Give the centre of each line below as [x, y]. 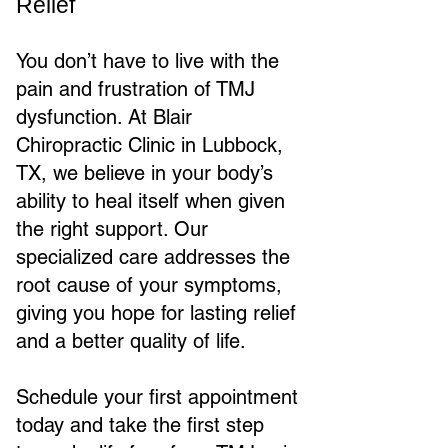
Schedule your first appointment [157, 397]
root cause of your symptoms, [149, 285]
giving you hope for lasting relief [156, 313]
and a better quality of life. [131, 341]
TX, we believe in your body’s [144, 173]
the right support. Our [112, 229]
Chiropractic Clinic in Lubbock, [149, 145]
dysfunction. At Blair [104, 117]
